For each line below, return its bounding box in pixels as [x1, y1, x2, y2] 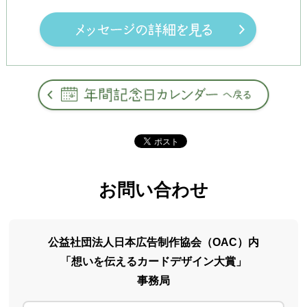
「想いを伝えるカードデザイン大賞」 [60, 256, 247, 268]
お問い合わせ [98, 180, 208, 201]
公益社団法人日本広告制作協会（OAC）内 [47, 236, 259, 249]
